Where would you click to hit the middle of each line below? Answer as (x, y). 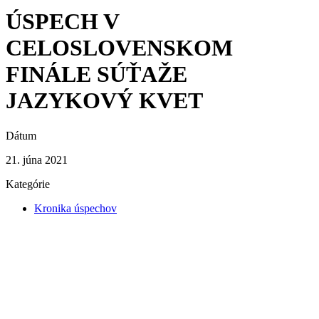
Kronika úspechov (75, 208)
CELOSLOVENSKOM (119, 48)
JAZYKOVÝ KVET (104, 101)
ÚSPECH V (62, 22)
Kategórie (28, 184)
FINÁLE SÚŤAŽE (96, 74)
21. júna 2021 (37, 159)
